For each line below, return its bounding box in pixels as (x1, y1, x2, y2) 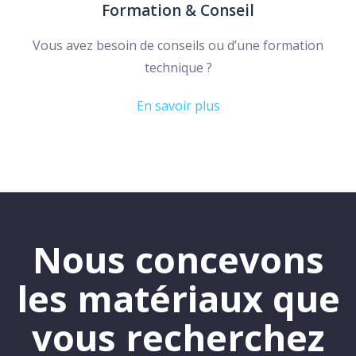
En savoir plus (136, 97, 220, 115)
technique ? (144, 59, 212, 77)
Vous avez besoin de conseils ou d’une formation (33, 37, 323, 55)
